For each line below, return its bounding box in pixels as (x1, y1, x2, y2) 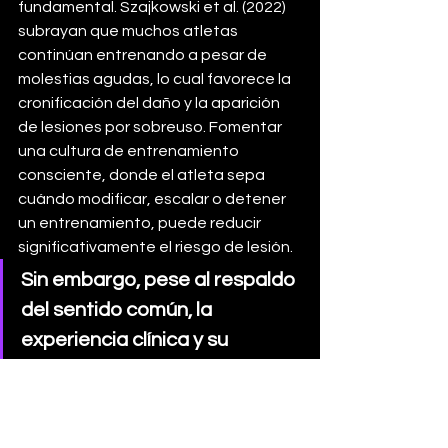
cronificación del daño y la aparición (18, 95, 283, 112)
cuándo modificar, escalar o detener (18, 191, 289, 208)
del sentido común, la (21, 300, 216, 321)
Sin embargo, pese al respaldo (21, 270, 299, 291)
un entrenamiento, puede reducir (18, 215, 264, 232)
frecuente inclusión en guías (21, 360, 279, 381)
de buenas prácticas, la (21, 390, 236, 411)
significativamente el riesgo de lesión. (18, 239, 293, 256)
